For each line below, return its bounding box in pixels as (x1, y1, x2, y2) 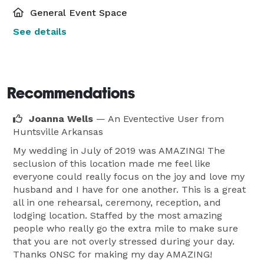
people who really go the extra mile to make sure (13, 222, 238, 234)
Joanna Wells (29, 113, 93, 124)
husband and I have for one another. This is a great (13, 183, 246, 195)
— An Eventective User (96, 113, 199, 124)
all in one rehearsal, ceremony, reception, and (13, 196, 221, 208)
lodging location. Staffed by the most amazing (13, 209, 222, 221)
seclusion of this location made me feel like (13, 157, 210, 169)
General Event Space (27, 6, 127, 18)
